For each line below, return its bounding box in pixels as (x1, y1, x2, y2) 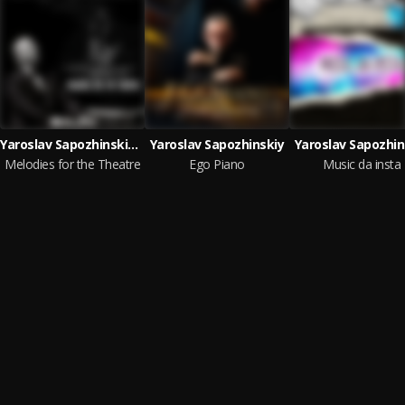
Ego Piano (189, 155, 245, 173)
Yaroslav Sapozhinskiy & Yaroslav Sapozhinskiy (127, 136, 138, 153)
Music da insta (323, 155, 400, 173)
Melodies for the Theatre (5, 155, 140, 173)
